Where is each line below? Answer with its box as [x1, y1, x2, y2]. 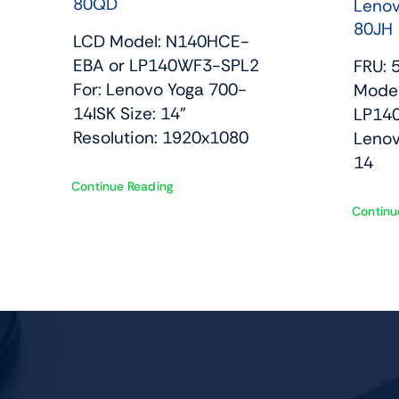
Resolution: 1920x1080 [72, 126, 248, 149]
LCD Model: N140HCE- [72, 29, 249, 53]
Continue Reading [70, 177, 174, 194]
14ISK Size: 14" [72, 102, 186, 125]
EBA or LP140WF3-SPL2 [72, 53, 259, 77]
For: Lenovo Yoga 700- [72, 77, 247, 101]
